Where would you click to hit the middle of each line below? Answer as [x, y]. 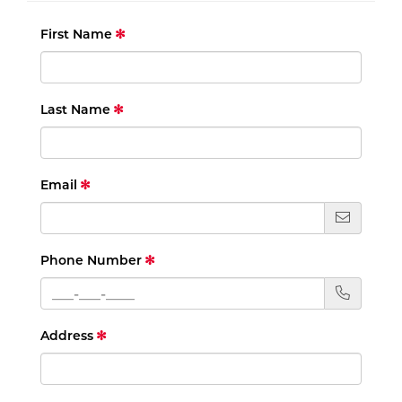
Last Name [75, 110]
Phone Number [91, 261]
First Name [76, 35]
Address [67, 336]
